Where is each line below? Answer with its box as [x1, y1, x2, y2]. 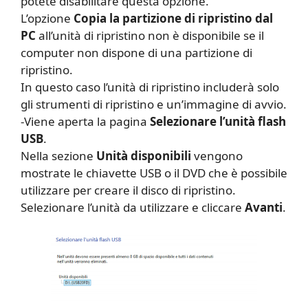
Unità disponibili [96, 147, 191, 164]
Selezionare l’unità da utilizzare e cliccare [21, 199, 245, 215]
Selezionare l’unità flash [150, 113, 286, 129]
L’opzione [21, 10, 74, 26]
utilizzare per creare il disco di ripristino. [21, 181, 236, 198]
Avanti [245, 199, 283, 215]
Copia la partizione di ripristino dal [74, 10, 273, 26]
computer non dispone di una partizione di [21, 44, 252, 60]
